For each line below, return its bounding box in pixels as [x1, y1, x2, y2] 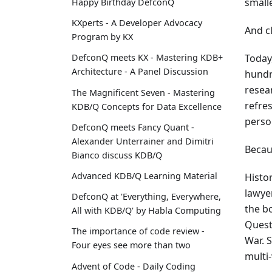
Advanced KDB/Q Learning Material [72, 170, 217, 182]
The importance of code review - [72, 225, 205, 237]
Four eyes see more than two [72, 239, 191, 251]
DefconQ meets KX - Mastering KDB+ [72, 52, 223, 64]
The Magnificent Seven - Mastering [72, 86, 215, 98]
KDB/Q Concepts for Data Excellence [72, 100, 222, 112]
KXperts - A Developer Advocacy [72, 17, 202, 29]
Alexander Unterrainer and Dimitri [72, 135, 214, 147]
